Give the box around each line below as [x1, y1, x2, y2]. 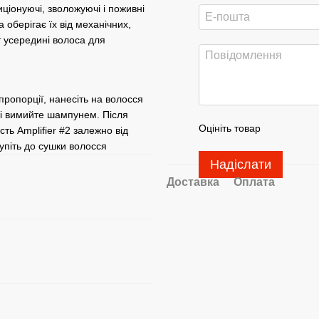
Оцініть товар [199, 122, 261, 134]
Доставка [167, 176, 219, 188]
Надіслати [210, 157, 271, 172]
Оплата [234, 176, 275, 188]
